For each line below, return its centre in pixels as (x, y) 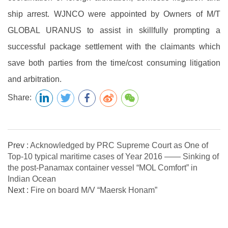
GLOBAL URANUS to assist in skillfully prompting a (114, 30)
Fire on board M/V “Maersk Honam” (94, 190)
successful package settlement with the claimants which (114, 47)
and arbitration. (35, 79)
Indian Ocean (32, 179)
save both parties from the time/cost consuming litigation (114, 63)
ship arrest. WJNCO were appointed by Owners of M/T (114, 14)
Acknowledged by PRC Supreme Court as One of (119, 145)
